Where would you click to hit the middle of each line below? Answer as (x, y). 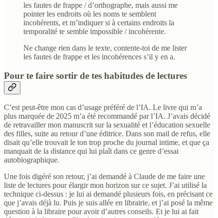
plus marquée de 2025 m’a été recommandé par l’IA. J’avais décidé (107, 116)
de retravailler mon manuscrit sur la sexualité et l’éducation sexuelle (107, 125)
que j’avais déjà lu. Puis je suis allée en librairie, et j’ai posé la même (108, 203)
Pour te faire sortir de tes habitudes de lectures (95, 75)
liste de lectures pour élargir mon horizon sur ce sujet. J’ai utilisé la (105, 185)
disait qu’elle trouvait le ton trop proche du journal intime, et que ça (107, 143)
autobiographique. (32, 160)
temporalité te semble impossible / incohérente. (95, 31)
